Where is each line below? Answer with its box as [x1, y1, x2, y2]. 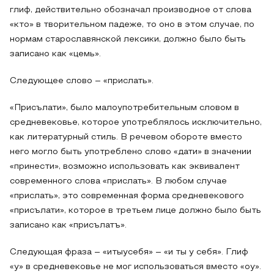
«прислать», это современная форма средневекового [10, 192, 244, 200]
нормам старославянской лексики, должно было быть [10, 35, 246, 43]
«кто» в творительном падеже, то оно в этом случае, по [10, 21, 254, 29]
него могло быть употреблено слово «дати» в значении [10, 148, 251, 156]
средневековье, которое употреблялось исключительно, [10, 119, 262, 127]
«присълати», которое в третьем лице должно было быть [10, 207, 261, 215]
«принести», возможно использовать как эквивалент [10, 163, 240, 171]
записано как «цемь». [10, 50, 101, 58]
